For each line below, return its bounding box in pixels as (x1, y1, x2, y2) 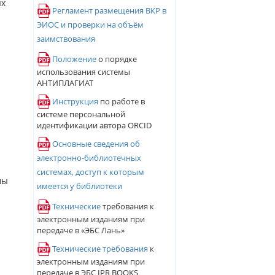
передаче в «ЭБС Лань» (36, 225, 125, 236)
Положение (52, 53, 96, 64)
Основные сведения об (52, 138, 140, 149)
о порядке (96, 53, 137, 64)
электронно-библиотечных (36, 152, 141, 163)
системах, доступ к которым (36, 166, 144, 177)
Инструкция (52, 96, 98, 107)
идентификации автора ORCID (36, 120, 152, 131)
